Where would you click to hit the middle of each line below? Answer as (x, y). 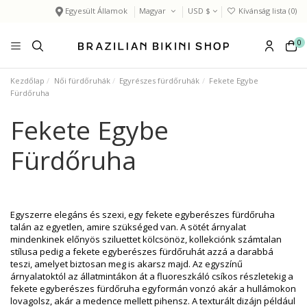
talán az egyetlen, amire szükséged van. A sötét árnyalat (128, 227)
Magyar (154, 11)
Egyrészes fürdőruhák (160, 80)
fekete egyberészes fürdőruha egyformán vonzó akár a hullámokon (153, 289)
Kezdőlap (27, 80)
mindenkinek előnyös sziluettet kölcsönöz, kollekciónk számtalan (146, 240)
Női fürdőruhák (82, 80)
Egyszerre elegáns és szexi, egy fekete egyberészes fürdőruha (143, 215)
